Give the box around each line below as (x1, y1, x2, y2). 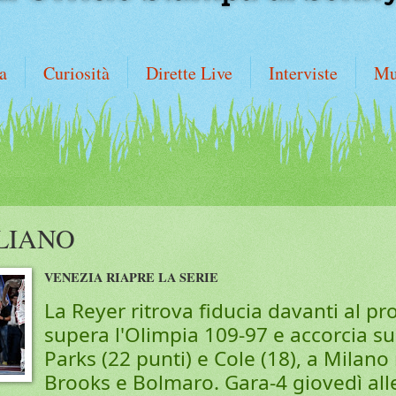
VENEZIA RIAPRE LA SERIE (44, 268, 219, 287)
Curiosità (43, 61, 110, 85)
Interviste (269, 61, 338, 85)
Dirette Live (146, 61, 232, 85)
